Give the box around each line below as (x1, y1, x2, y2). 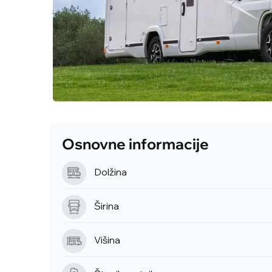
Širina (94, 199, 119, 212)
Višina (94, 233, 120, 246)
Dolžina (94, 165, 127, 178)
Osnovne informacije (62, 134, 209, 153)
